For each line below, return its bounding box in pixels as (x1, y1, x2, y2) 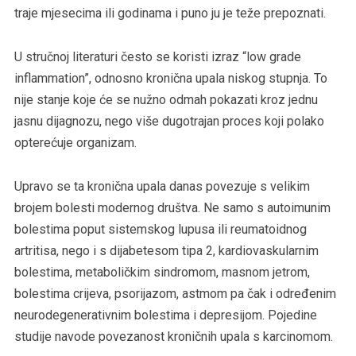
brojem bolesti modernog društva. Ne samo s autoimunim (14, 199, 331, 215)
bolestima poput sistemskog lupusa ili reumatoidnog (14, 221, 307, 237)
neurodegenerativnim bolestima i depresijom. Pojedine (14, 307, 317, 323)
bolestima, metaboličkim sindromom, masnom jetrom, (14, 264, 310, 280)
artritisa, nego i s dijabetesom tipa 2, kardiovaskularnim (14, 242, 319, 258)
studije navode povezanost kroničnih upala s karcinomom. (14, 328, 333, 344)
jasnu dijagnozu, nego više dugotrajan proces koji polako (14, 113, 324, 129)
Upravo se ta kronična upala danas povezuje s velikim (14, 178, 310, 194)
